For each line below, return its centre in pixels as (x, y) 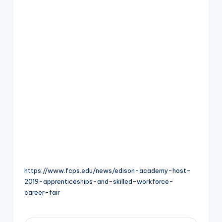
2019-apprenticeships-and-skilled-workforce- (99, 182)
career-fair (42, 193)
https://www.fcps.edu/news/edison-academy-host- (108, 171)
